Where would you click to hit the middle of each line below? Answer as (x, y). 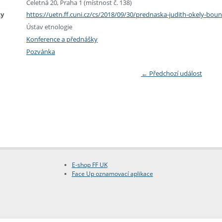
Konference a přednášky (62, 39)
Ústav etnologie (49, 27)
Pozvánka (41, 51)
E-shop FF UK (89, 165)
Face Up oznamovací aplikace (112, 173)
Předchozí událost (175, 74)
